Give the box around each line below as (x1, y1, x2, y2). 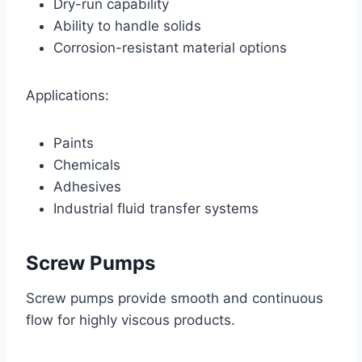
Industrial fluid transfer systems (53, 200, 259, 217)
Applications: (26, 86, 109, 103)
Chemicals (53, 156, 120, 173)
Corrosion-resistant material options (53, 39, 287, 56)
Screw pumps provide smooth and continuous (26, 289, 323, 306)
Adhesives (53, 178, 121, 195)
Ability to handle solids (53, 17, 201, 34)
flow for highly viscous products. (26, 311, 235, 328)
